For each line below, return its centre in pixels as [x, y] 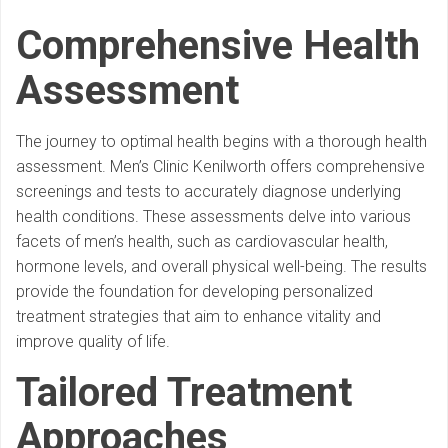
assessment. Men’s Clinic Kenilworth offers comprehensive [220, 167]
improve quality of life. [93, 342]
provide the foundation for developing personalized [194, 292]
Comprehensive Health [218, 46]
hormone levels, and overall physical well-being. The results [221, 267]
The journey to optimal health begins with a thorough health [221, 142]
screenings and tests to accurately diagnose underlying [208, 192]
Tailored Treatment [184, 393]
